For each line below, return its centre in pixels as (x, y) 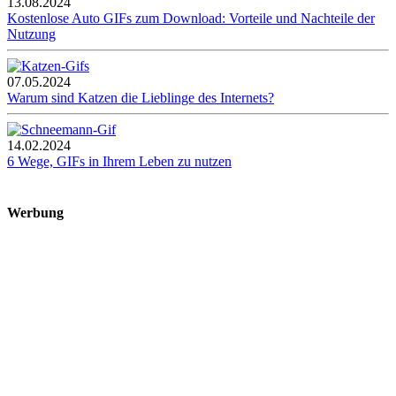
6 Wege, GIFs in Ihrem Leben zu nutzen (119, 162)
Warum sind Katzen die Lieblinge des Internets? (141, 98)
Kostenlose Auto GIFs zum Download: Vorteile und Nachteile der (191, 19)
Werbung (35, 212)
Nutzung (31, 34)
